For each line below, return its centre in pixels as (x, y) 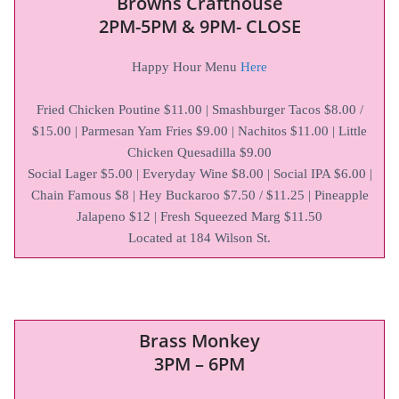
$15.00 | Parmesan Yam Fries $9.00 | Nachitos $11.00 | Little (199, 130)
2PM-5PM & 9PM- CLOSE (199, 26)
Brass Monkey (199, 340)
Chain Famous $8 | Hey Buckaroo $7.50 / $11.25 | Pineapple (199, 195)
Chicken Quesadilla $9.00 (199, 152)
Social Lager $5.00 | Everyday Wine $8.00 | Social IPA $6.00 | (199, 173)
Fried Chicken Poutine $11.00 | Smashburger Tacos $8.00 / (199, 109)
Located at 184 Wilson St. (199, 237)
